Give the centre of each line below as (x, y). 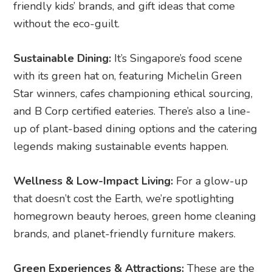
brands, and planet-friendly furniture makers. (125, 233)
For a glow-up (211, 181)
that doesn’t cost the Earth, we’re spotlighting (124, 198)
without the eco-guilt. (67, 23)
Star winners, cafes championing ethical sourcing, (133, 93)
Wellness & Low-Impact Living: (93, 181)
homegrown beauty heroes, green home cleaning (135, 216)
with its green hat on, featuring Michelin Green (128, 76)
